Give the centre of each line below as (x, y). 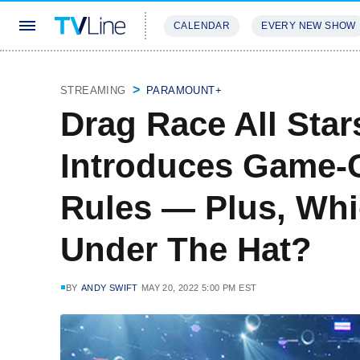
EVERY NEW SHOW (309, 26)
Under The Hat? (186, 250)
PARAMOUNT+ (184, 90)
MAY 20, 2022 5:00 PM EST (199, 288)
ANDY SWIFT (109, 288)
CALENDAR (202, 26)
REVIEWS (275, 74)
